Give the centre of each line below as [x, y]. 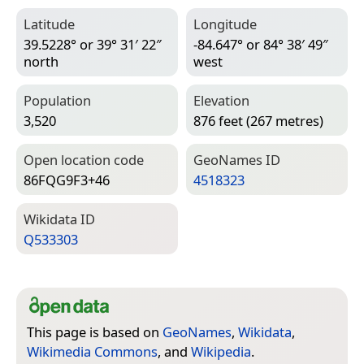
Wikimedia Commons [92, 352]
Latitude [49, 24]
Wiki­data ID [59, 219]
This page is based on [95, 332]
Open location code [84, 160]
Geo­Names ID [237, 160]
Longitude [225, 24]
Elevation [221, 101]
